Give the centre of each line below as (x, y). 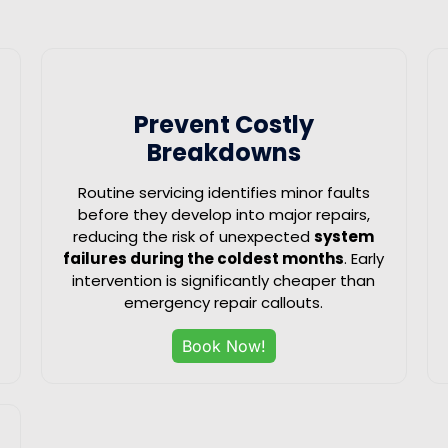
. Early (364, 258)
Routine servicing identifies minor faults (223, 192)
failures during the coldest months (204, 258)
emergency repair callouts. (224, 302)
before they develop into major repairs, (223, 214)
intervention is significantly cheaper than (224, 280)
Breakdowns (223, 152)
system (344, 236)
